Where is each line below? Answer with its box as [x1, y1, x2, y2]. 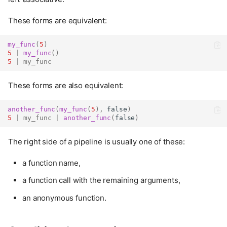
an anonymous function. [22, 193, 106, 203]
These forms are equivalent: [8, 16, 107, 26]
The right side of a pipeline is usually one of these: [8, 136, 185, 146]
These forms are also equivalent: [8, 81, 124, 91]
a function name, [22, 158, 81, 168]
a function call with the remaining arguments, [22, 175, 180, 185]
